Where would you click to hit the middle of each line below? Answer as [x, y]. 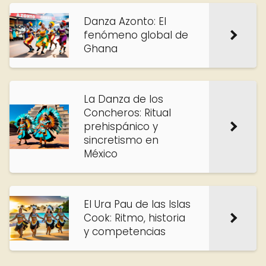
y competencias [125, 232]
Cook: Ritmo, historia [134, 218]
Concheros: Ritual [127, 113]
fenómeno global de [136, 35]
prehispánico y [121, 126]
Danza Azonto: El [125, 21]
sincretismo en [121, 140]
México [101, 154]
